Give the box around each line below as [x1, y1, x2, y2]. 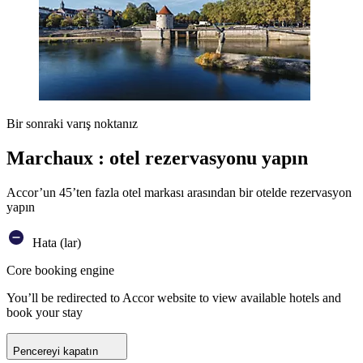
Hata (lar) [29, 235, 81, 250]
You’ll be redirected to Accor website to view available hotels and [6, 290, 341, 305]
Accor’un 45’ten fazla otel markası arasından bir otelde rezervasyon [6, 185, 352, 199]
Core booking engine [6, 263, 114, 277]
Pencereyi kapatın [13, 344, 98, 357]
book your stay [6, 305, 83, 319]
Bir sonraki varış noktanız [6, 117, 138, 130]
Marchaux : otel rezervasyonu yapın [6, 147, 308, 169]
